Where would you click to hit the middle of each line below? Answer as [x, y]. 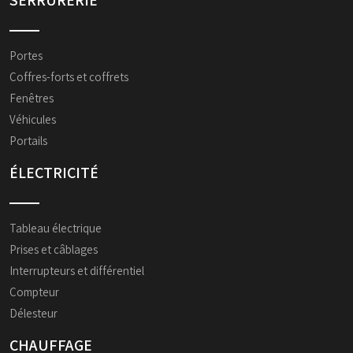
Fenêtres [32, 98]
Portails [28, 141]
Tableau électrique [56, 228]
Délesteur [33, 313]
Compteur [34, 292]
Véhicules [33, 119]
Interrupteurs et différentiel [77, 271]
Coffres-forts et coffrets [69, 77]
